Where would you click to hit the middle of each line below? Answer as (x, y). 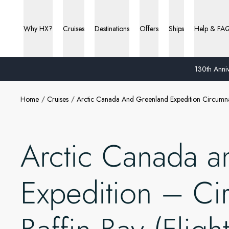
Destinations (112, 29)
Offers (149, 29)
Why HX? (38, 29)
